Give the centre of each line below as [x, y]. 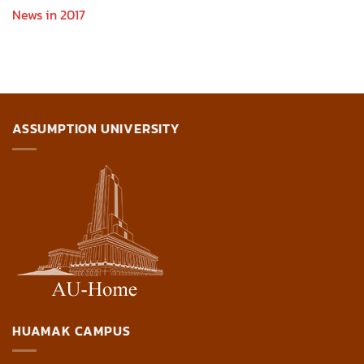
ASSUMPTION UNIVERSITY [96, 129]
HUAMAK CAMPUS [71, 330]
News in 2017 [49, 15]
